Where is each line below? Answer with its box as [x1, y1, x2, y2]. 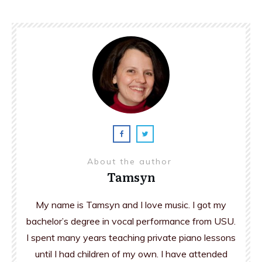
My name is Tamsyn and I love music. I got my [36, 199, 226, 211]
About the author [87, 156, 175, 167]
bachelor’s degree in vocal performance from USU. [26, 215, 236, 227]
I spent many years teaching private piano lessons [26, 232, 236, 243]
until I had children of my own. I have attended [35, 248, 227, 260]
